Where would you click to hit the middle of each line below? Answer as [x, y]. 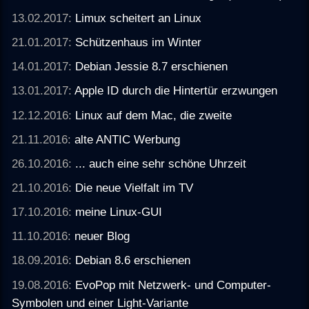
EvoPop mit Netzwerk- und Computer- [173, 285]
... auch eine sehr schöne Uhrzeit [161, 163]
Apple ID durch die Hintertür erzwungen [176, 91]
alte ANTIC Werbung [128, 139]
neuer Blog [102, 236]
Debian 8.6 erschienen [133, 260]
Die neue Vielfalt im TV [134, 187]
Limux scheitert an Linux [139, 18]
